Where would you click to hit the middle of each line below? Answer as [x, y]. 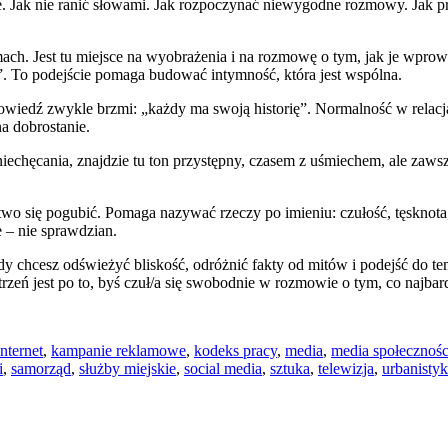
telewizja [346, 368]
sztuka [290, 368]
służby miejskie [127, 368]
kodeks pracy [235, 350]
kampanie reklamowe [118, 350]
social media [223, 368]
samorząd [41, 368]
